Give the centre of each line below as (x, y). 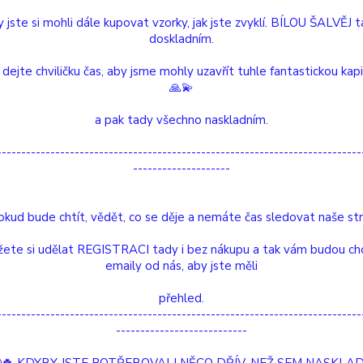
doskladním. (181, 39)
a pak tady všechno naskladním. (181, 120)
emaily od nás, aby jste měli (181, 266)
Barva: (342, 218)
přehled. (181, 298)
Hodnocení (208, 283)
